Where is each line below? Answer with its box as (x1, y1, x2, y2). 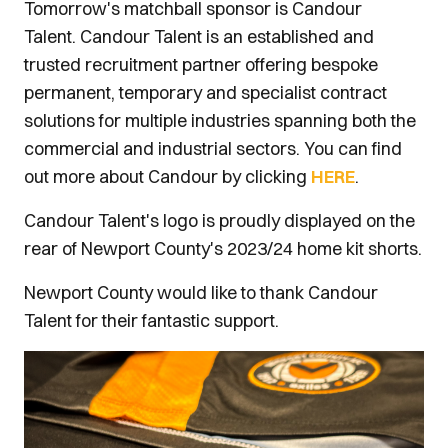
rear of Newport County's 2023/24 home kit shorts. (24, 237, 422, 260)
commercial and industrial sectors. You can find (24, 137, 402, 160)
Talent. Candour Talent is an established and (24, 25, 374, 48)
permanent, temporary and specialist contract (24, 81, 387, 104)
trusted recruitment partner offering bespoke (24, 53, 378, 76)
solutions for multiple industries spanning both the (24, 109, 416, 132)
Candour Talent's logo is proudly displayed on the (24, 209, 415, 232)
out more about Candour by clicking (24, 165, 311, 188)
